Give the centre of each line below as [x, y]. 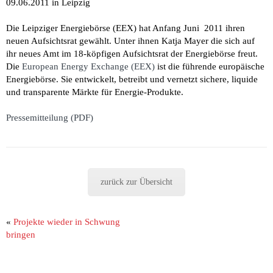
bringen [21, 234]
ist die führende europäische [210, 66]
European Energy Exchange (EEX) [88, 66]
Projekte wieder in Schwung [67, 222]
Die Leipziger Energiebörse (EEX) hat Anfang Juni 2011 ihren [126, 28]
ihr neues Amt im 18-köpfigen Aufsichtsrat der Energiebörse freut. [132, 53]
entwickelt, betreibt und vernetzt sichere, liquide [166, 79]
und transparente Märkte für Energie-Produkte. [95, 92]
